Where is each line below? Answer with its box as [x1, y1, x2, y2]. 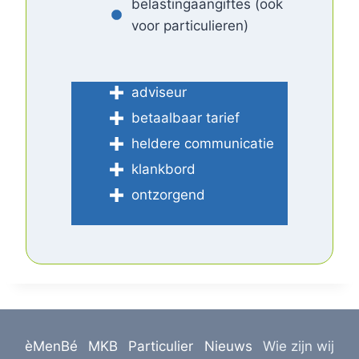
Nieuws [204, 337, 252, 354]
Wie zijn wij [263, 337, 335, 354]
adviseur [131, 83, 187, 100]
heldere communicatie [131, 135, 274, 151]
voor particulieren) [131, 17, 248, 34]
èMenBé [24, 337, 78, 354]
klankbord [131, 160, 196, 177]
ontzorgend [131, 186, 205, 203]
